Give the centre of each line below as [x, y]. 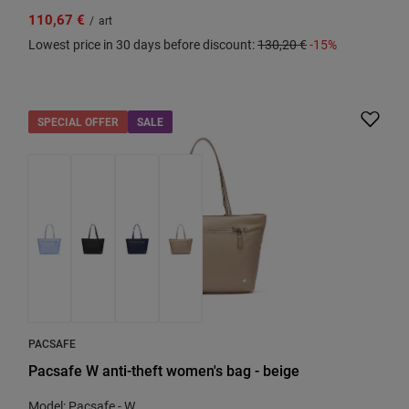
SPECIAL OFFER [78, 121]
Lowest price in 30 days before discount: [143, 44]
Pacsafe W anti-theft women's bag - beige [164, 370]
